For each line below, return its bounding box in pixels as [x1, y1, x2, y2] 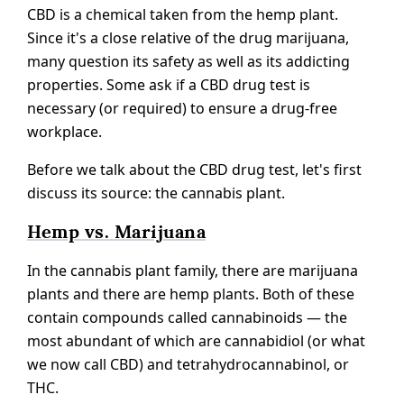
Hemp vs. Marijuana [27, 219, 206, 243]
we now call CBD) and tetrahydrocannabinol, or [27, 353, 349, 374]
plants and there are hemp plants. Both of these [27, 283, 354, 304]
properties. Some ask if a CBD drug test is [27, 74, 310, 95]
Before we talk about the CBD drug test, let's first [27, 159, 362, 179]
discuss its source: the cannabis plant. [27, 182, 285, 203]
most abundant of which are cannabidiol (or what [27, 330, 365, 351]
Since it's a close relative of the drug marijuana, [27, 27, 349, 48]
